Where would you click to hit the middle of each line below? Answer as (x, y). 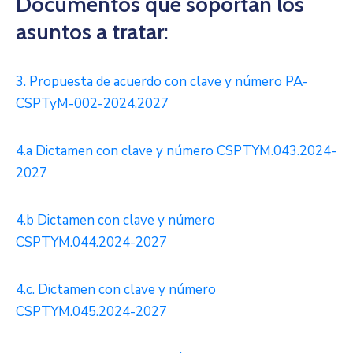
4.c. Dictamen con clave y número (116, 290)
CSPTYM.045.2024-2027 (91, 312)
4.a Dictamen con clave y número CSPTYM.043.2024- (176, 151)
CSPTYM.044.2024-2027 (91, 243)
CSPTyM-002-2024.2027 (92, 104)
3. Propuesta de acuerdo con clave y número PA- (162, 82)
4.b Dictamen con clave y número (115, 221)
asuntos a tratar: (92, 32)
